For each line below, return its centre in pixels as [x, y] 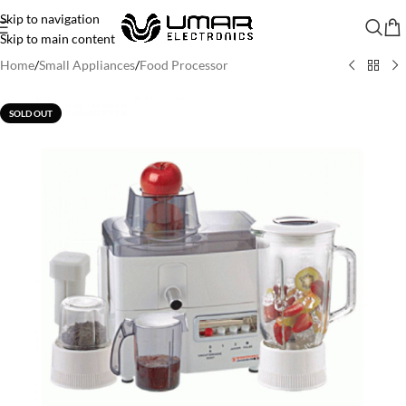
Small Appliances [87, 65]
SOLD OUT [31, 113]
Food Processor [184, 65]
